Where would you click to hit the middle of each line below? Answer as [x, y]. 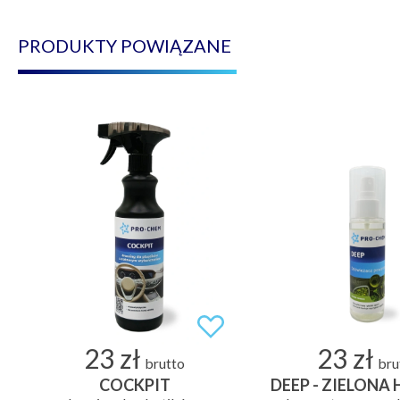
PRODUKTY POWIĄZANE [125, 46]
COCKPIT [134, 384]
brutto [165, 363]
